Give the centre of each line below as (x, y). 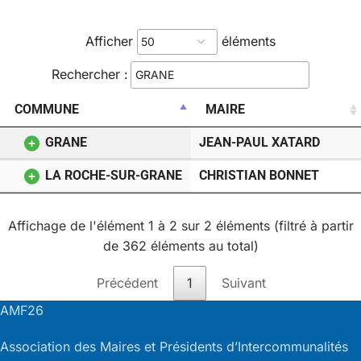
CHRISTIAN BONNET (259, 176)
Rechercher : (90, 74)
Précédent (127, 283)
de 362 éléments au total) (180, 246)
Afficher (111, 41)
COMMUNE (47, 110)
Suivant (244, 283)
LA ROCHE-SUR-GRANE (114, 176)
